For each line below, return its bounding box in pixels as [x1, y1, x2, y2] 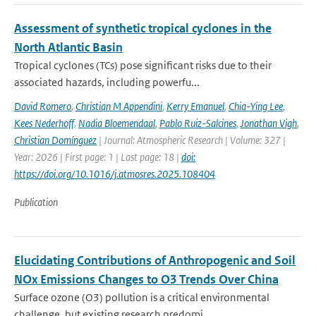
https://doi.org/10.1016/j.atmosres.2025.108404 [14, 167, 215, 181]
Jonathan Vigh [241, 116, 297, 130]
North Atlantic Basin [14, 39, 123, 55]
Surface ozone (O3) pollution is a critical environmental [14, 291, 269, 304]
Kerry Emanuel [166, 99, 224, 113]
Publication [14, 195, 58, 209]
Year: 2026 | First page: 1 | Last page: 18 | [14, 150, 181, 164]
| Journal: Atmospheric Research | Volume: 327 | [97, 133, 286, 147]
